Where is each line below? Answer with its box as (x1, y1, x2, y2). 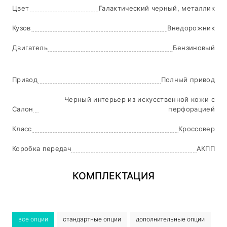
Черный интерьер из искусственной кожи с (64, 95, 215, 103)
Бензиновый (172, 43, 215, 52)
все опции (18, 215, 48, 223)
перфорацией (168, 104, 215, 113)
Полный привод (161, 75, 215, 84)
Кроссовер (178, 124, 215, 133)
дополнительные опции (136, 215, 205, 223)
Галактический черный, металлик (99, 4, 215, 12)
